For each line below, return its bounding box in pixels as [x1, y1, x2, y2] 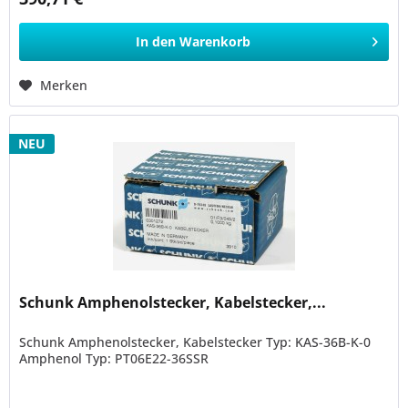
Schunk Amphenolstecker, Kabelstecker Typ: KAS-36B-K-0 [19, 332, 372, 351]
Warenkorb [179, 33, 251, 51]
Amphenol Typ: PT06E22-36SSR [19, 349, 209, 367]
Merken [40, 76, 88, 95]
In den [136, 33, 177, 51]
